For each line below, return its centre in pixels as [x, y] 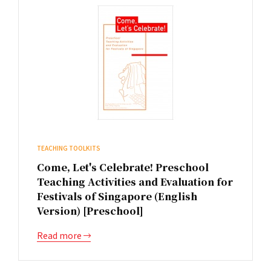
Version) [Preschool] [90, 211]
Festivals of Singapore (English [117, 196]
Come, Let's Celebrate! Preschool [123, 167]
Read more [60, 235]
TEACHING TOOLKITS [69, 148]
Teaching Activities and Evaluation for [135, 182]
